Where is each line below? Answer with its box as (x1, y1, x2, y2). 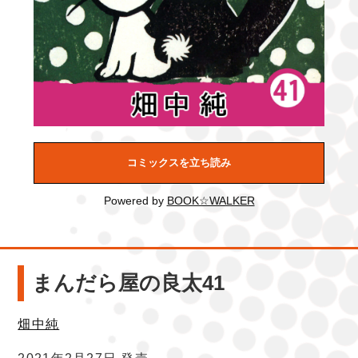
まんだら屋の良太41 (32, 271, 225, 296)
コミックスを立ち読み (127, 157, 231, 169)
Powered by (103, 194, 167, 208)
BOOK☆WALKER (166, 194, 255, 208)
